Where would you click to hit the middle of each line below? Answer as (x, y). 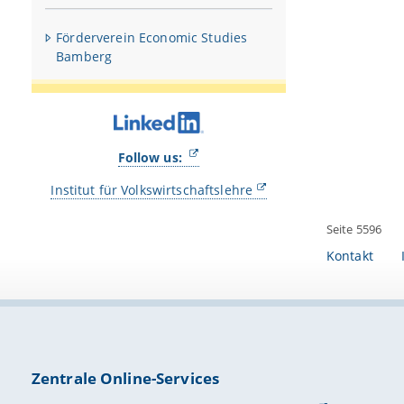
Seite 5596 (354, 230)
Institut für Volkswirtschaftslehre (152, 189)
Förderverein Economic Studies (152, 37)
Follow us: (152, 157)
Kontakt (349, 255)
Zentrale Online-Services (125, 379)
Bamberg (84, 56)
